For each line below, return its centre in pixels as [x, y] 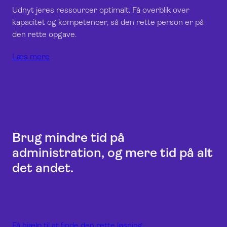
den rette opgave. [44, 34]
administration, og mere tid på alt [112, 153]
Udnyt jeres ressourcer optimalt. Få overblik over [101, 10]
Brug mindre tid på [68, 137]
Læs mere [31, 56]
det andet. [43, 168]
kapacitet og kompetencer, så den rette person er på [108, 22]
